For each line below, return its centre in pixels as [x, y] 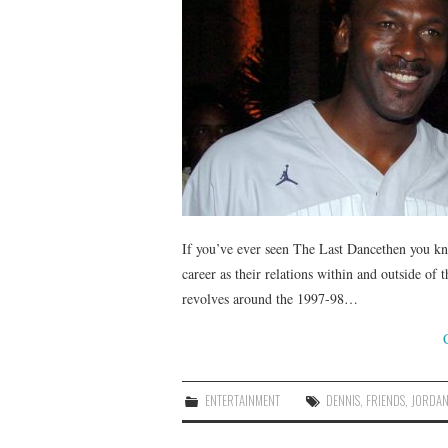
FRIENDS [386, 400]
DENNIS [343, 400]
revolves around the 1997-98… [270, 298]
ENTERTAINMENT [243, 400]
